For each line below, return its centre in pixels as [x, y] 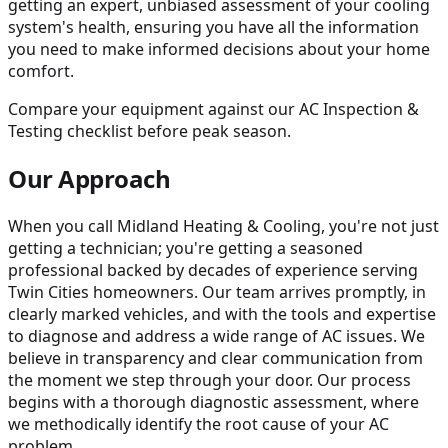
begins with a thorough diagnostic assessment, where [213, 401]
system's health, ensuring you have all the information [213, 26]
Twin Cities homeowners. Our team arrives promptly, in [217, 291]
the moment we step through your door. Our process [209, 379]
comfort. [41, 70]
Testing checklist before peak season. [149, 130]
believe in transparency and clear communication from [215, 357]
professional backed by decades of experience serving [213, 269]
